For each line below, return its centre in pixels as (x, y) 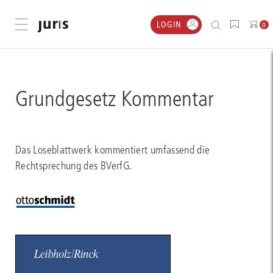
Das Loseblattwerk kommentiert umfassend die (113, 150)
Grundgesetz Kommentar (115, 99)
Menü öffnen (45, 25)
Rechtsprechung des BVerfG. (74, 166)
